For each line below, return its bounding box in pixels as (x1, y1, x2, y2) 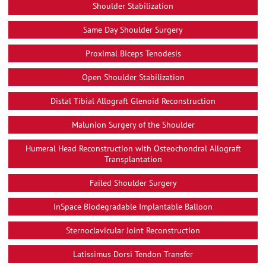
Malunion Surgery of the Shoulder (71, 119, 195, 130)
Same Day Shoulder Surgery (83, 24, 183, 35)
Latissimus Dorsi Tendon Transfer (73, 248, 193, 259)
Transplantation (104, 153, 162, 164)
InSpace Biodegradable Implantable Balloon (53, 201, 213, 212)
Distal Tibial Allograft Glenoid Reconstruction (50, 95, 216, 106)
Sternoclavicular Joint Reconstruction (66, 224, 200, 236)
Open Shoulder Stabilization (81, 71, 185, 83)
